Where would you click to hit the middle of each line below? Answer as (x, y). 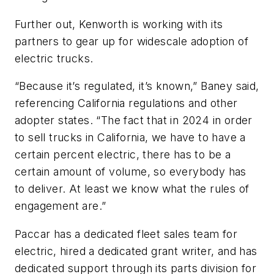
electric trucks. (54, 58)
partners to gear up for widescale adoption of (131, 41)
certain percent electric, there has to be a (123, 155)
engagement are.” (61, 206)
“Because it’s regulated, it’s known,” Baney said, (137, 86)
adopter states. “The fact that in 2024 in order (134, 120)
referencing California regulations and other (126, 103)
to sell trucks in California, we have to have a (130, 138)
